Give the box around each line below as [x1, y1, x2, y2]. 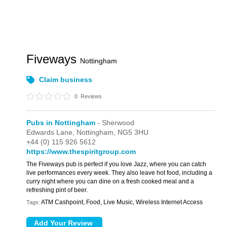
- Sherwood [95, 119, 135, 127]
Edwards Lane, [26, 128, 77, 136]
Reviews [79, 93, 102, 99]
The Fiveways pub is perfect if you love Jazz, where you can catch [26, 161, 207, 168]
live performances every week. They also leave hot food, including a [26, 169, 213, 176]
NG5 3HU [118, 128, 149, 136]
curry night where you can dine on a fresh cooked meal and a [26, 178, 195, 185]
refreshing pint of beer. [26, 186, 88, 194]
